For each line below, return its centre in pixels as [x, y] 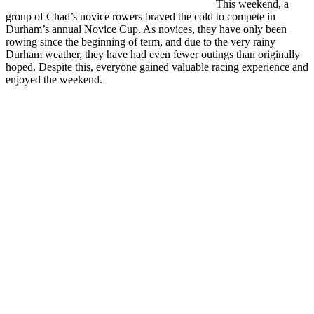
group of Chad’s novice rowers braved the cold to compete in [141, 17]
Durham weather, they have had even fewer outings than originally [153, 55]
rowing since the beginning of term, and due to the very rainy [141, 42]
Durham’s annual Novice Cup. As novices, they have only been [146, 29]
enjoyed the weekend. [54, 80]
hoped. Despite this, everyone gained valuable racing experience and [157, 67]
